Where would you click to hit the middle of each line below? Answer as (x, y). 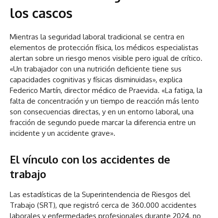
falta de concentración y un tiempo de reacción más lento (104, 101)
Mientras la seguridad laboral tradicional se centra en (97, 37)
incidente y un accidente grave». (63, 133)
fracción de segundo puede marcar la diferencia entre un (103, 123)
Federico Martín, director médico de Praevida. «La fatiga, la (106, 91)
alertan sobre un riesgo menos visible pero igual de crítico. (106, 58)
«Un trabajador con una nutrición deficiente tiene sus (96, 69)
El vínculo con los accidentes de (90, 159)
